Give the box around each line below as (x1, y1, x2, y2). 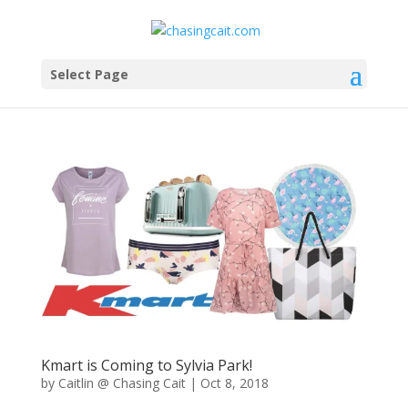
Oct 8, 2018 (199, 374, 269, 393)
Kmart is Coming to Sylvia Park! (40, 355, 252, 376)
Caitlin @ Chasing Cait (57, 374, 186, 393)
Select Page (49, 65, 128, 83)
